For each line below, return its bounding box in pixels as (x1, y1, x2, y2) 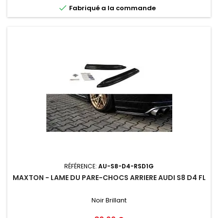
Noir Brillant (91, 196, 127, 205)
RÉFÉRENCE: (64, 162, 98, 171)
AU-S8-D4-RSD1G (98, 162, 154, 171)
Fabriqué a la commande (67, 3, 156, 13)
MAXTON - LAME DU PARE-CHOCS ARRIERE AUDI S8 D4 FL (12, 173, 206, 183)
